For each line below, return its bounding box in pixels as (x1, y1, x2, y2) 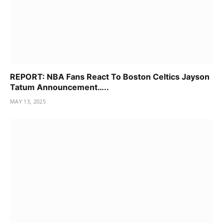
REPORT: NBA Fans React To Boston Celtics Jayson (10, 71, 210, 82)
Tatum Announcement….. (10, 82, 109, 92)
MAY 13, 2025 (10, 97, 46, 105)
